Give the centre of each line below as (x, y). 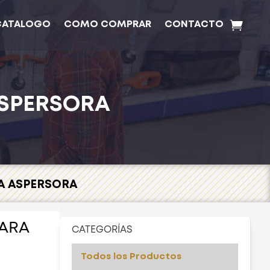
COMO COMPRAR (108, 24)
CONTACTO (194, 24)
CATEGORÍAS (102, 230)
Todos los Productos (131, 256)
